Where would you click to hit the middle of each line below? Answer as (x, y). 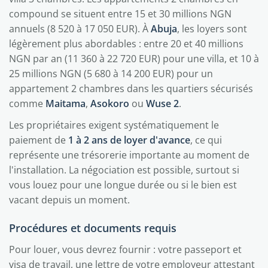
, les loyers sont (212, 29)
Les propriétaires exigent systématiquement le (114, 125)
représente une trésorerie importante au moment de (129, 155)
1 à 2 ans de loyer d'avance (129, 140)
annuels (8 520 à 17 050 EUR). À (80, 29)
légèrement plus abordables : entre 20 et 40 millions (126, 44)
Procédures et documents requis (93, 228)
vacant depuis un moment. (69, 200)
